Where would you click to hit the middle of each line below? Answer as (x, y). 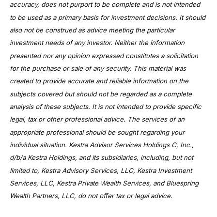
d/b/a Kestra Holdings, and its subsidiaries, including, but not (101, 158)
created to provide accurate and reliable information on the (99, 81)
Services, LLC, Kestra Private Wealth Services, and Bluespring (104, 183)
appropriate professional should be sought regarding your (97, 132)
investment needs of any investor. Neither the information (97, 43)
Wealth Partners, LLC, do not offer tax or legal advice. (91, 196)
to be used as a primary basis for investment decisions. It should (108, 17)
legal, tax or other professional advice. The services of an (97, 119)
